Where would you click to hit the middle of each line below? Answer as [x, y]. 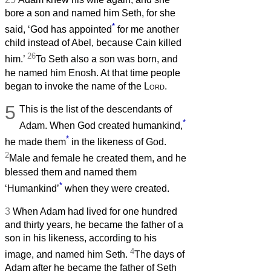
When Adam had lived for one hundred [95, 211]
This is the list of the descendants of [96, 109]
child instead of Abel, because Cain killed [93, 43]
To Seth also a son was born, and [107, 59]
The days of [159, 255]
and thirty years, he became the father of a [94, 224]
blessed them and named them [71, 172]
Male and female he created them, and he [98, 158]
